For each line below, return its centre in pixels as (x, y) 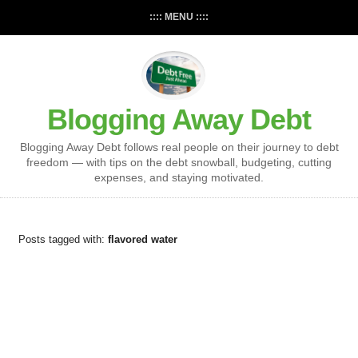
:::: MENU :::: (179, 17)
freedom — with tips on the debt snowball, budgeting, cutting (179, 163)
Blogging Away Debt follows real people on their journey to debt (179, 147)
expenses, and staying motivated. (179, 178)
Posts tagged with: (63, 240)
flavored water (142, 240)
